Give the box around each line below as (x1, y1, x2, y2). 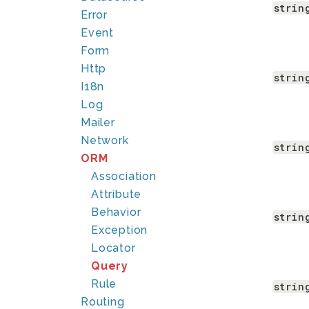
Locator (91, 241, 136, 255)
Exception (91, 223, 148, 237)
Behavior (91, 206, 141, 219)
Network (81, 134, 129, 147)
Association (91, 170, 157, 183)
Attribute (91, 188, 142, 201)
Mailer (81, 116, 115, 129)
